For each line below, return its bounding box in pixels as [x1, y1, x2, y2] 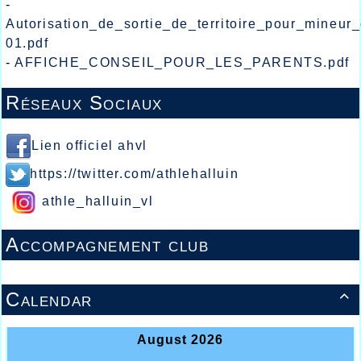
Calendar [6, 288, 93, 311]
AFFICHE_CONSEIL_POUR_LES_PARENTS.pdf [15, 56, 350, 70]
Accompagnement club [6, 234, 210, 256]
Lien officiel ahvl [31, 139, 147, 153]
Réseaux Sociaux [6, 92, 163, 114]
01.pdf [6, 36, 49, 51]
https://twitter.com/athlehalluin [30, 167, 239, 181]
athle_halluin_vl [42, 194, 154, 209]
